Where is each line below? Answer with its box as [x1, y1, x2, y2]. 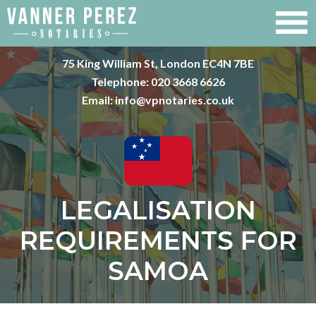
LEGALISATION [60, 195, 256, 226]
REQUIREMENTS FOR [19, 225, 297, 257]
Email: [82, 93, 115, 107]
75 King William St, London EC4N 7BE [62, 56, 254, 70]
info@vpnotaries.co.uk [115, 93, 234, 107]
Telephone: [91, 75, 151, 88]
